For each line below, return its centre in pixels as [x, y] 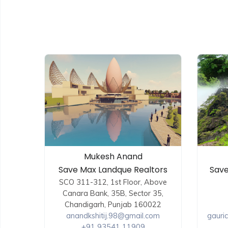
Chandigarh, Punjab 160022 [113, 205]
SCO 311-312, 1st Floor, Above [113, 182]
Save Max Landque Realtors [113, 170]
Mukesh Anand [113, 157]
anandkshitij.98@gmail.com [113, 216]
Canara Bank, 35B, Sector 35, [113, 193]
